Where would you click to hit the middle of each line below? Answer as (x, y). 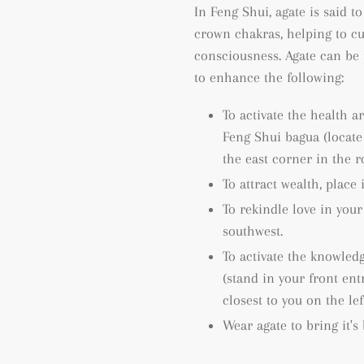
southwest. (253, 230)
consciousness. (238, 55)
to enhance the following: (269, 77)
